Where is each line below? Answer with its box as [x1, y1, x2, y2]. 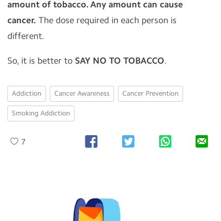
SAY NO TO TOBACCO [75, 55, 164, 66]
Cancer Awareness [54, 89, 110, 98]
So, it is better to [7, 55, 73, 66]
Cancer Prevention [122, 89, 179, 98]
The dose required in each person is [38, 15, 177, 26]
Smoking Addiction [12, 109, 70, 117]
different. [7, 31, 44, 41]
